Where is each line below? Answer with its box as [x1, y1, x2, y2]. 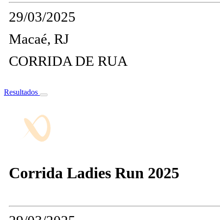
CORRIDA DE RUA [9, 53, 128, 69]
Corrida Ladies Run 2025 [9, 164, 179, 182]
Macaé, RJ [9, 30, 69, 47]
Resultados [4, 87, 40, 96]
